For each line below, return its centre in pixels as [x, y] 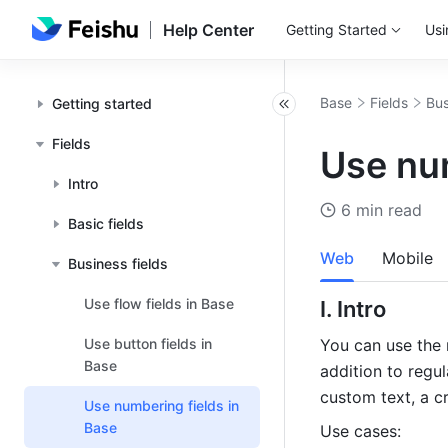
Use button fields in [148, 343]
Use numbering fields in [161, 405]
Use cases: [360, 431]
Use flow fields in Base [159, 303]
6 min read [381, 210]
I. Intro [355, 309]
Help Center [208, 30]
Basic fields [106, 223]
